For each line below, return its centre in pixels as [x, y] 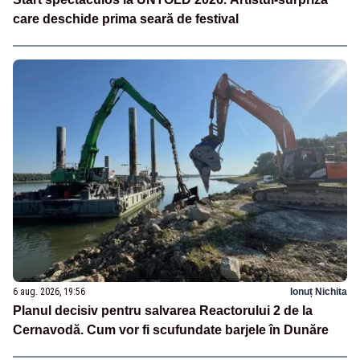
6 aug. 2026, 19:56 [49, 291]
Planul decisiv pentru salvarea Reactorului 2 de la [163, 310]
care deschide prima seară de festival [126, 18]
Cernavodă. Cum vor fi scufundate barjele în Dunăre [171, 329]
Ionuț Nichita [319, 291]
